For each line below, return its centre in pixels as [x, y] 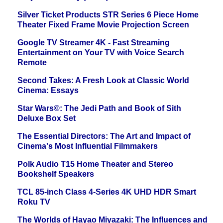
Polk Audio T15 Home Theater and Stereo [95, 164]
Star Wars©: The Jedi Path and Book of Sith [99, 109]
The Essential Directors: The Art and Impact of [104, 136]
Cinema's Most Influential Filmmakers [88, 146]
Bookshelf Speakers [56, 174]
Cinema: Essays [48, 91]
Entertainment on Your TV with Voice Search [101, 53]
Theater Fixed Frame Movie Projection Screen [103, 25]
